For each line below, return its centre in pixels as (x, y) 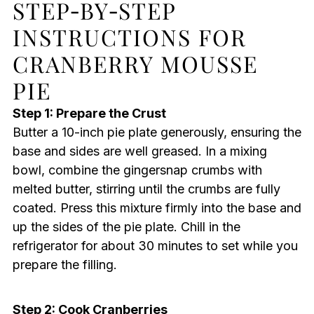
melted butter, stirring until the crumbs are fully (146, 189)
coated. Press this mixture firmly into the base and (157, 208)
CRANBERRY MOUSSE (135, 64)
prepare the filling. (64, 265)
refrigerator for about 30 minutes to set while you (155, 246)
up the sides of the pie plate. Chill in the (126, 227)
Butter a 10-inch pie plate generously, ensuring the (157, 132)
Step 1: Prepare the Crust (89, 114)
